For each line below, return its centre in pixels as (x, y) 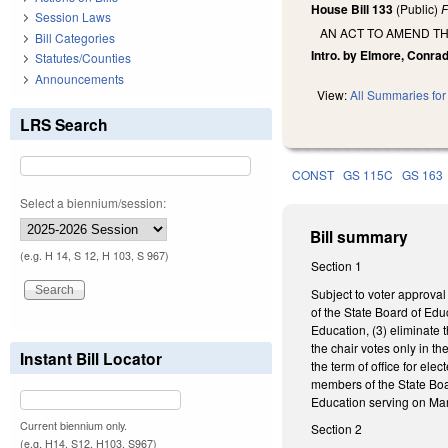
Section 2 (337, 429)
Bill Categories (75, 37)
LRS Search (64, 124)
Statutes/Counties (83, 58)
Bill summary (359, 237)
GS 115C (368, 175)
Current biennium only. (73, 425)
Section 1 (337, 266)
